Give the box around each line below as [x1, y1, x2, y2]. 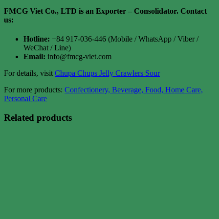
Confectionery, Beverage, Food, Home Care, [65, 85, 203, 94]
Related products [4, 112, 72, 123]
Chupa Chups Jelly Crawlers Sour [55, 68, 160, 77]
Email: [23, 52, 45, 61]
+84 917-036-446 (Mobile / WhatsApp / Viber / [50, 34, 198, 43]
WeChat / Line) [23, 43, 71, 52]
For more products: [4, 85, 65, 94]
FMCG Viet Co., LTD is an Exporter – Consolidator [4, 6, 176, 15]
